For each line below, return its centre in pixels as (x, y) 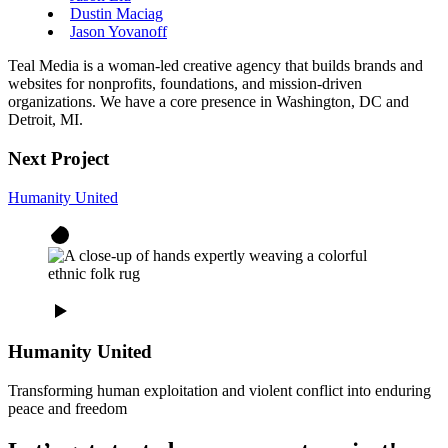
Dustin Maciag (116, 14)
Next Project (58, 158)
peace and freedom (67, 409)
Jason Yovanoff (118, 32)
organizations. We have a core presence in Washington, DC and (208, 102)
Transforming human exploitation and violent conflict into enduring (219, 391)
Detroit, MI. (45, 120)
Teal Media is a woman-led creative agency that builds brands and (215, 66)
